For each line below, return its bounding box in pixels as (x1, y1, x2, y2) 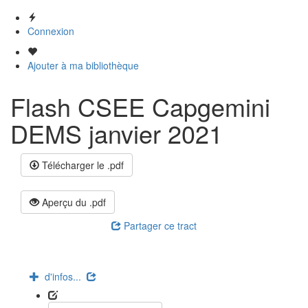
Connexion (27, 24, 74, 38)
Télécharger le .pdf (39, 158, 124, 172)
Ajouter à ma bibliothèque (27, 58, 139, 72)
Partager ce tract (121, 219, 197, 232)
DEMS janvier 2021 (10, 115, 223, 151)
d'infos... (39, 269, 87, 283)
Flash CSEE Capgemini (10, 89, 270, 124)
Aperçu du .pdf (39, 195, 106, 209)
